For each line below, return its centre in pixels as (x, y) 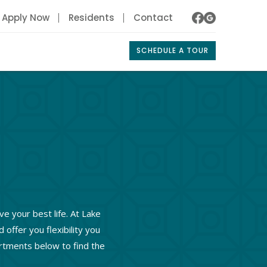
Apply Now (26, 18)
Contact (153, 18)
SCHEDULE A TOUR (173, 50)
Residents (91, 18)
